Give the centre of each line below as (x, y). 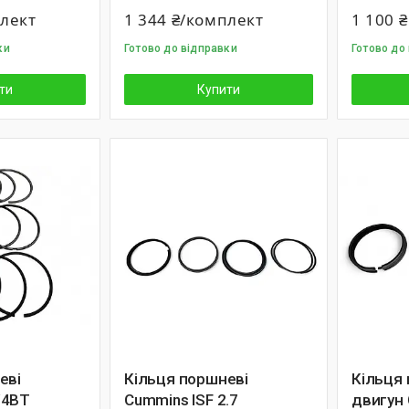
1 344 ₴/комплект (194, 20)
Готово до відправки (181, 48)
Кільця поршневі (186, 379)
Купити (219, 89)
